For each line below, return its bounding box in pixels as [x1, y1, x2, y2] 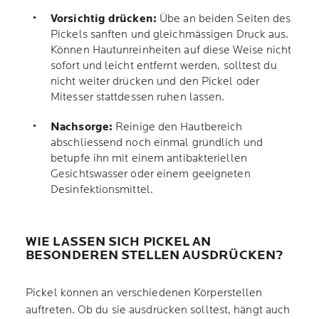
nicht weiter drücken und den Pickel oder [51, 75, 260, 88]
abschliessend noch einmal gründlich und [51, 136, 263, 150]
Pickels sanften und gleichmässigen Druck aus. [51, 28, 289, 41]
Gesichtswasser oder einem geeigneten [51, 167, 251, 181]
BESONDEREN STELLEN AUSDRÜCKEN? [26, 248, 286, 263]
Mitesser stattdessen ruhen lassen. [51, 90, 231, 104]
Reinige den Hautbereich [113, 120, 243, 134]
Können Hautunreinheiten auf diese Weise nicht [51, 43, 292, 57]
